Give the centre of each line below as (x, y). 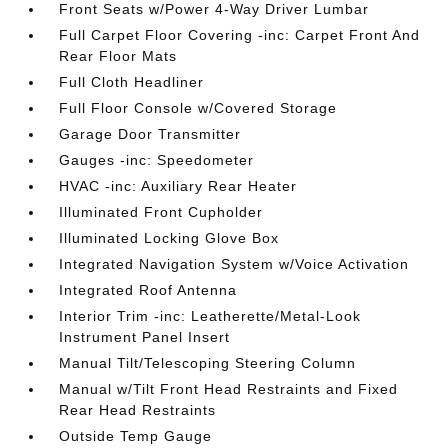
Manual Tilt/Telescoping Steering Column (208, 363)
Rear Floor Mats (118, 56)
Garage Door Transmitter (150, 134)
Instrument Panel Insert (145, 337)
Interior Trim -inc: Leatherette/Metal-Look (210, 316)
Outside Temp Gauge (136, 436)
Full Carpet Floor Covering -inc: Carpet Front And (240, 35)
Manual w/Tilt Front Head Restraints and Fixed (229, 389)
